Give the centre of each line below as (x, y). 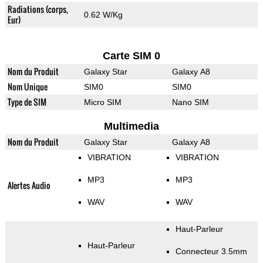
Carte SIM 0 (131, 56)
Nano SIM (190, 102)
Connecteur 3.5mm (211, 252)
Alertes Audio (29, 186)
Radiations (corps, (38, 9)
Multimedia (131, 127)
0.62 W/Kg (103, 15)
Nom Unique (27, 87)
